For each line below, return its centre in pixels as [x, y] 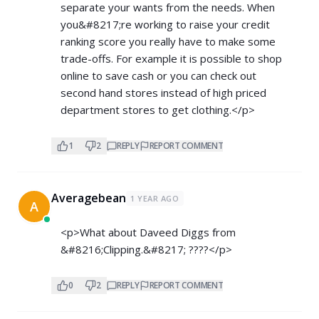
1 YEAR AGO [155, 199]
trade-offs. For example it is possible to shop [171, 59]
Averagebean [89, 198]
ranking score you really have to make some [168, 42]
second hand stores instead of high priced [163, 93]
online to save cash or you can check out [158, 76]
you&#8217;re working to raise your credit [165, 25]
